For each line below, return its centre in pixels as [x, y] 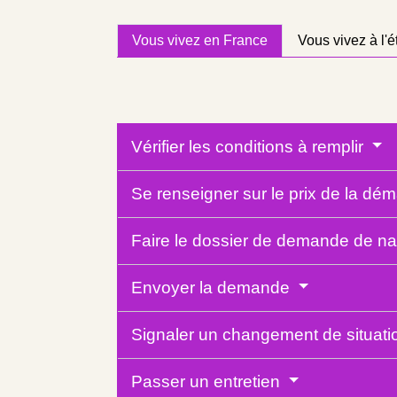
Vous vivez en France [200, 41]
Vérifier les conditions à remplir [249, 146]
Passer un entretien [208, 381]
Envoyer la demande [213, 287]
